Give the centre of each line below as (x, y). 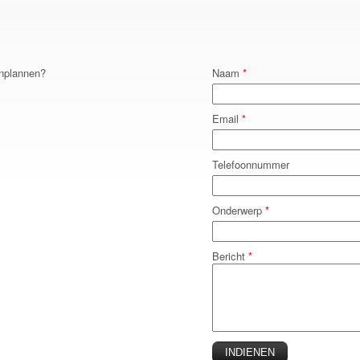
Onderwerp (239, 210)
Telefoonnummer (251, 164)
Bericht (230, 256)
